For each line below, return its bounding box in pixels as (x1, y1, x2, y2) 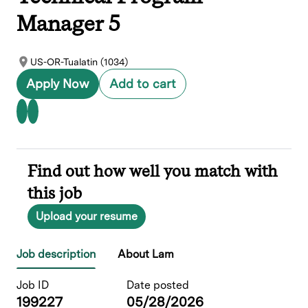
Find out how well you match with (27, 161, 278, 181)
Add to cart (109, 76, 176, 91)
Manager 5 (16, 9, 120, 36)
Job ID (16, 278, 49, 292)
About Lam (118, 247, 174, 261)
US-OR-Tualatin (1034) (30, 56, 128, 68)
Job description (16, 247, 96, 261)
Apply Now (26, 76, 89, 91)
